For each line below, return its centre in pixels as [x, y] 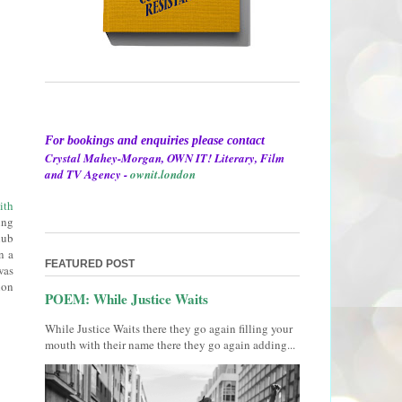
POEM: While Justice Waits [126, 299]
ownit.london [162, 174]
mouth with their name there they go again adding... [170, 345]
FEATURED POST [89, 264]
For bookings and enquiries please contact [154, 140]
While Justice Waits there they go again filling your [168, 329]
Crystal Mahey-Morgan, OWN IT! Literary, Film [164, 157]
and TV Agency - [87, 174]
